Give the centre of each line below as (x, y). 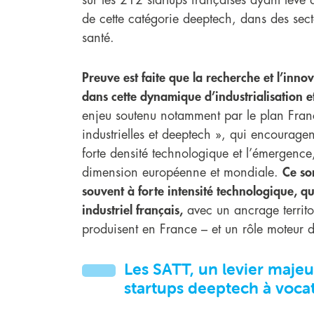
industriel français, (132, 210)
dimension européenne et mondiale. (182, 172)
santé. (98, 37)
